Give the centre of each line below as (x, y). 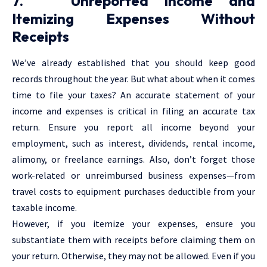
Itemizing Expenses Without (133, 19)
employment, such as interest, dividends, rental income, (133, 143)
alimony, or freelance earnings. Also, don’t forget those (133, 159)
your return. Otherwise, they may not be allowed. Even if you (133, 256)
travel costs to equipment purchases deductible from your (133, 192)
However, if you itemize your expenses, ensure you (133, 224)
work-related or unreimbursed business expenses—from (133, 176)
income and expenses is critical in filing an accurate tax (133, 111)
